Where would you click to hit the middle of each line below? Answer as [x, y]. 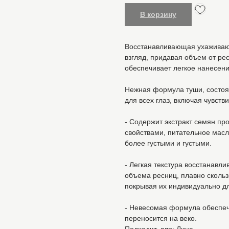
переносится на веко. [161, 219]
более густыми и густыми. [168, 143]
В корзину [158, 15]
